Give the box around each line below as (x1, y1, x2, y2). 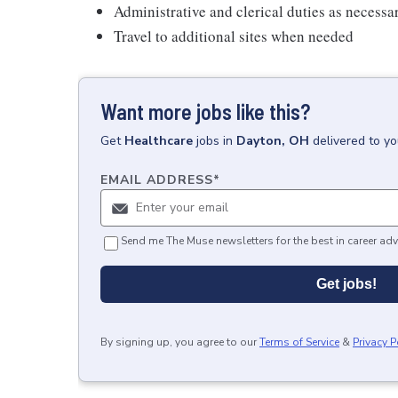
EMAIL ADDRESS (100, 171, 213, 188)
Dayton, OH (236, 131, 309, 149)
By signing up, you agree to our (100, 334, 257, 349)
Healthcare (124, 131, 193, 149)
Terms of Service (259, 334, 339, 349)
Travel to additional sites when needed (114, 25, 354, 46)
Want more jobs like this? (100, 98, 310, 124)
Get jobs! (316, 275, 377, 291)
